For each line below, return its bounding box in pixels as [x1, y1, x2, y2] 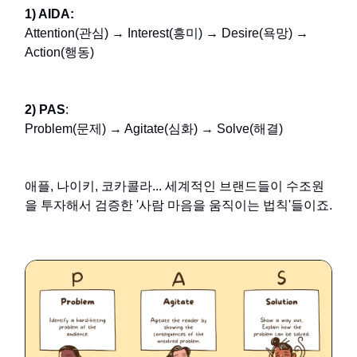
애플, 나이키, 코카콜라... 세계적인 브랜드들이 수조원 [25, 179, 324, 194]
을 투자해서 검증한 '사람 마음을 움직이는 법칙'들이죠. [25, 198, 332, 213]
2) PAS [25, 103, 65, 117]
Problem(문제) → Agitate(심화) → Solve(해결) [25, 122, 283, 136]
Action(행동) [25, 45, 94, 60]
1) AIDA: [25, 7, 74, 22]
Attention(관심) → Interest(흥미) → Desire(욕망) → [25, 26, 308, 41]
